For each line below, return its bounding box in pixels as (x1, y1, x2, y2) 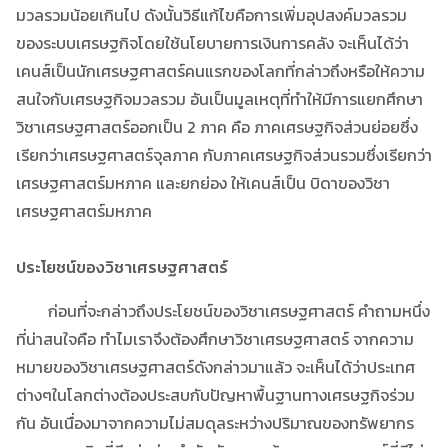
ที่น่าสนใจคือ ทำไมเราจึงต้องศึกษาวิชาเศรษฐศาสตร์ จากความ (16, 326, 414, 351)
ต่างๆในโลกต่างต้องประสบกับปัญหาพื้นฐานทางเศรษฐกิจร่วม (16, 382, 415, 407)
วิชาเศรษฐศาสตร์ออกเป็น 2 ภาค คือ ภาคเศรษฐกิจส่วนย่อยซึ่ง (16, 114, 418, 139)
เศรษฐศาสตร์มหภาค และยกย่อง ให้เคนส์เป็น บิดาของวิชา (16, 170, 390, 195)
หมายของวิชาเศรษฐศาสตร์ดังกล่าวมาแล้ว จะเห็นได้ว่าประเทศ (16, 354, 415, 379)
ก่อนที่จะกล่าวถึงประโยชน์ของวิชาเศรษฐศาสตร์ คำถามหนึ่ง (16, 298, 430, 323)
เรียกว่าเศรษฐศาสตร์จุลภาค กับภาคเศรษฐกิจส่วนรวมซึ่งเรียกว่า (16, 142, 432, 167)
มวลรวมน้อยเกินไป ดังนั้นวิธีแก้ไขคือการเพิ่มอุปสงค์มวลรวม (16, 2, 407, 27)
